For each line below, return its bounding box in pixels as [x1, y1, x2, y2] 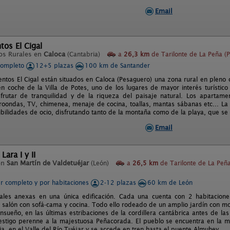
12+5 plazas [35, 62, 75, 69]
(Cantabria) [67, 50, 100, 58]
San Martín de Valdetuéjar [7, 159, 89, 167]
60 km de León [147, 179, 193, 186]
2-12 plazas [100, 179, 138, 186]
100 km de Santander [85, 62, 150, 69]
